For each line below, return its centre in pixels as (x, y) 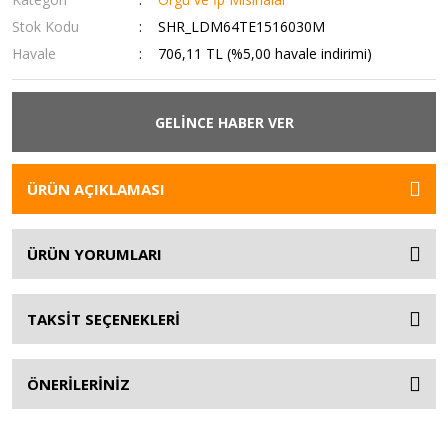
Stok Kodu (45, 26)
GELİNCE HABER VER (224, 122)
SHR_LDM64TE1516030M (242, 26)
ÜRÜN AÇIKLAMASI (96, 189)
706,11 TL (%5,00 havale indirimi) (265, 53)
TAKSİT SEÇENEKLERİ (103, 319)
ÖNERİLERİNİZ (78, 384)
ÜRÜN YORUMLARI (94, 254)
